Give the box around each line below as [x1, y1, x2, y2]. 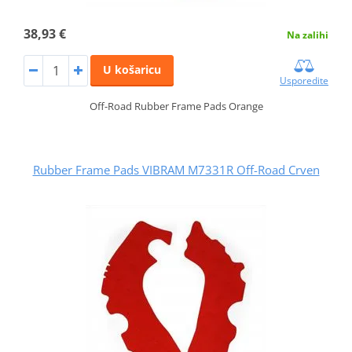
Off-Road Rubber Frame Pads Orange [89, 99, 263, 114]
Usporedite [280, 74, 329, 88]
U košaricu [102, 62, 161, 78]
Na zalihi [287, 28, 329, 42]
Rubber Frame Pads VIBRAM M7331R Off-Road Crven [32, 162, 320, 178]
